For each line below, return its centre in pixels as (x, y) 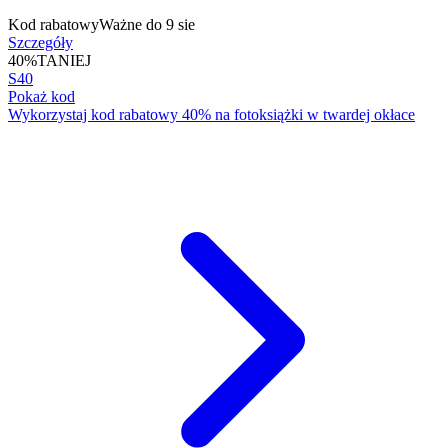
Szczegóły (40, 42)
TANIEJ (64, 60)
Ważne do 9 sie (147, 24)
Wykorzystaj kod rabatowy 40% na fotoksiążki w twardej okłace (211, 114)
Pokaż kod (41, 96)
